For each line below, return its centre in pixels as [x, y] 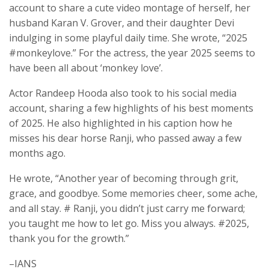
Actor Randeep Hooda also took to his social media [123, 93]
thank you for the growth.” [69, 239]
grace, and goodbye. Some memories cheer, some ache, [133, 194]
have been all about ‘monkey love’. [86, 68]
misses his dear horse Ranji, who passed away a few [125, 138]
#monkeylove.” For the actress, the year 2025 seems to [132, 53]
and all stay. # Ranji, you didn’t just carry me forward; [127, 209]
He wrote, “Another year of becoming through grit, [124, 179]
